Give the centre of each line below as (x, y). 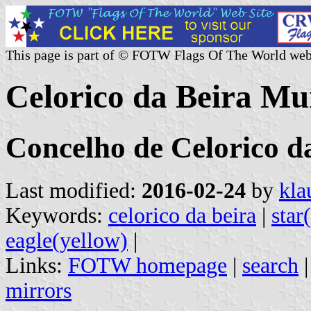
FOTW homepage (148, 265)
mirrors (39, 290)
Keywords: (57, 215)
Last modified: (74, 190)
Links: (37, 265)
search (270, 265)
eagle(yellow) (67, 240)
